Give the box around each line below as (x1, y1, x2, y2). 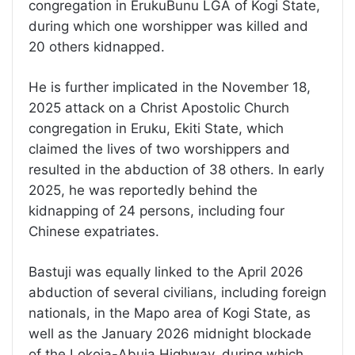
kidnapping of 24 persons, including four (29, 202, 284, 219)
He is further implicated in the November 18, (29, 78, 311, 95)
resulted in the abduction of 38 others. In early (29, 161, 324, 177)
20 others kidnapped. (29, 38, 165, 55)
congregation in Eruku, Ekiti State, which (29, 120, 284, 136)
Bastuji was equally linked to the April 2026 (29, 263, 303, 280)
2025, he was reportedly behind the (29, 181, 258, 198)
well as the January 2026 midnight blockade (29, 325, 311, 342)
